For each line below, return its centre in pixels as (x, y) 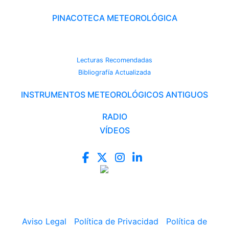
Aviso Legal (44, 221)
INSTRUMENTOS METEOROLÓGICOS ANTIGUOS (114, 95)
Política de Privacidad (116, 221)
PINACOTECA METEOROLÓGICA (114, 18)
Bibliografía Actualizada (114, 72)
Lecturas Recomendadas (114, 60)
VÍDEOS (114, 130)
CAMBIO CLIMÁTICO (114, 44)
